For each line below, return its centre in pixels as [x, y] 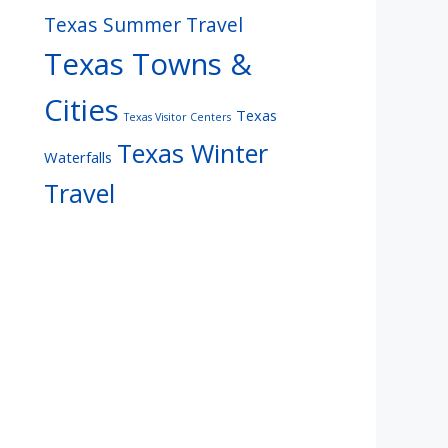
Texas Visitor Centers [177, 116]
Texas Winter [192, 152]
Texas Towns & [148, 63]
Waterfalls [78, 156]
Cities [81, 109]
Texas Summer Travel [143, 24]
